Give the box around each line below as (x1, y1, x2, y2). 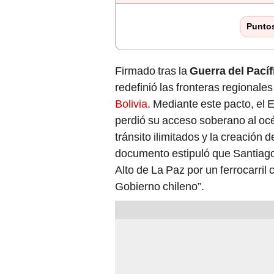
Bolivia (115, 97, 147, 111)
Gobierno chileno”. (115, 180, 204, 193)
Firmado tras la (115, 64, 190, 78)
